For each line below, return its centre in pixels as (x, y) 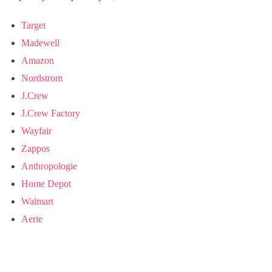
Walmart (37, 202)
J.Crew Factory (51, 114)
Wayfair (36, 131)
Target (33, 25)
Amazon (38, 61)
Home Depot (46, 184)
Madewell (40, 43)
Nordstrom (42, 78)
